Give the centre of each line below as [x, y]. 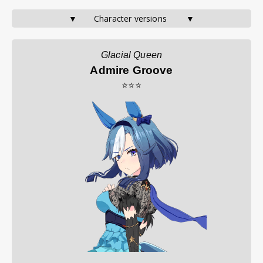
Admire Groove [131, 70]
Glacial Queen [131, 55]
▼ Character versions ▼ [131, 18]
